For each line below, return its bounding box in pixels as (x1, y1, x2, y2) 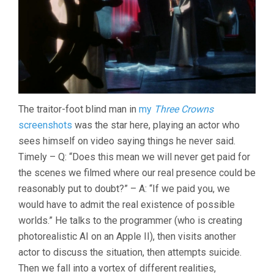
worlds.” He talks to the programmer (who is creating (18, 215, 242, 227)
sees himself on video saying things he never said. (18, 135, 235, 147)
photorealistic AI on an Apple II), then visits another (18, 231, 236, 243)
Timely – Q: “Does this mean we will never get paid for (18, 151, 250, 163)
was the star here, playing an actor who (72, 119, 240, 131)
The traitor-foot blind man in (18, 103, 139, 116)
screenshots (18, 119, 72, 131)
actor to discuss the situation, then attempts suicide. (18, 246, 242, 259)
